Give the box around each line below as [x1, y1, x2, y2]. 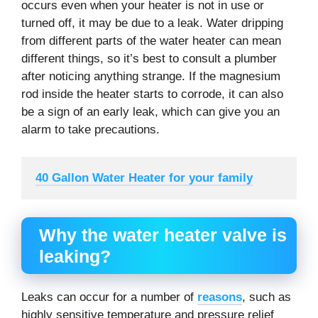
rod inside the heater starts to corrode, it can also [21, 87, 283, 102]
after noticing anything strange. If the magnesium [21, 70, 280, 84]
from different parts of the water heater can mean [21, 34, 281, 48]
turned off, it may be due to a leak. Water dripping [21, 16, 283, 31]
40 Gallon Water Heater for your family [35, 170, 253, 185]
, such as [242, 290, 291, 305]
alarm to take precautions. [21, 123, 160, 137]
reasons [197, 290, 242, 305]
